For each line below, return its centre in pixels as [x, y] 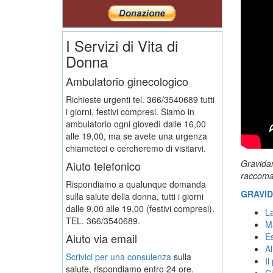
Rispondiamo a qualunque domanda [136, 184]
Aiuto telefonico [103, 165]
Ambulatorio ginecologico [127, 81]
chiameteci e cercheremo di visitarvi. [136, 148]
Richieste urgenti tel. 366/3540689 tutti [140, 99]
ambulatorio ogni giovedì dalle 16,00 [136, 123]
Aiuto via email [101, 238]
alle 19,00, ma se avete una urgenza [136, 136]
